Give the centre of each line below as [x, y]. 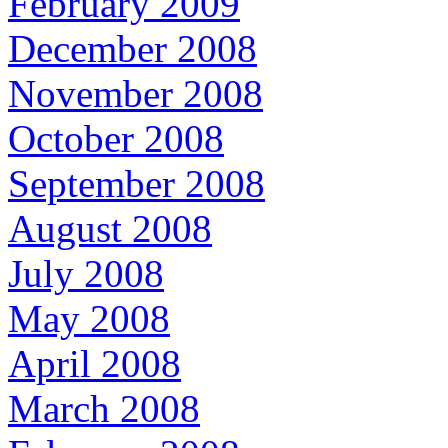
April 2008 [94, 364]
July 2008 [86, 274]
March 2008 [104, 409]
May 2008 [89, 319]
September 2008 [136, 184]
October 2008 [116, 139]
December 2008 [132, 49]
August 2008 [110, 229]
